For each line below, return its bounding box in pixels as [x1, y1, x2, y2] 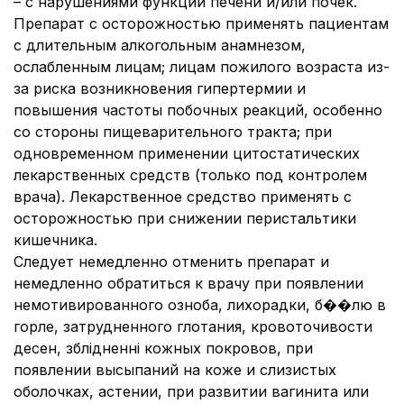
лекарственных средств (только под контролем [14, 166, 367, 184]
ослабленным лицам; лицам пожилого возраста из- [14, 58, 390, 76]
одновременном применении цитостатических [14, 144, 360, 162]
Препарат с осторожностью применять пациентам [14, 14, 389, 32]
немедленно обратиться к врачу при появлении [14, 274, 363, 292]
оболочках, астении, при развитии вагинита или [14, 382, 369, 400]
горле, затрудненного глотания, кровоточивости [14, 317, 372, 335]
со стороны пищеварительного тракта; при [14, 123, 332, 141]
